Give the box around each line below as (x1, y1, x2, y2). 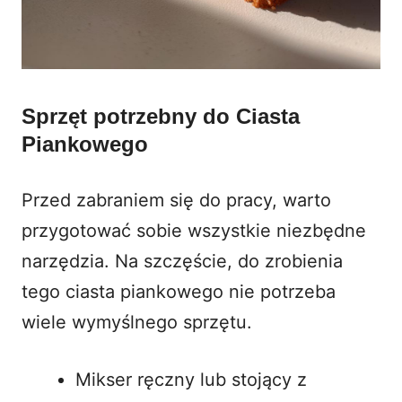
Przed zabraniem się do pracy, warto (22, 188, 331, 211)
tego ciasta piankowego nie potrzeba (22, 280, 336, 302)
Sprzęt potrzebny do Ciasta (22, 103, 300, 128)
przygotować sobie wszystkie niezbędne (22, 219, 366, 241)
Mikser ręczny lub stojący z (75, 368, 307, 390)
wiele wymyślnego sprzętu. (22, 310, 252, 333)
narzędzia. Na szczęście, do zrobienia (22, 249, 343, 272)
